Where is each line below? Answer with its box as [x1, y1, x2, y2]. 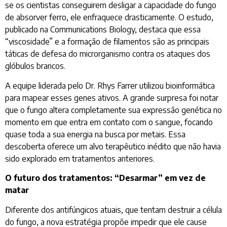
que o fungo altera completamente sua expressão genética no [5, 104, 222, 115]
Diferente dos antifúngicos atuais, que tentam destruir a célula [5, 204, 222, 215]
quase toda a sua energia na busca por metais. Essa [5, 129, 185, 139]
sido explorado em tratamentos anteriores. [5, 153, 155, 164]
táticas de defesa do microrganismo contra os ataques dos [5, 49, 210, 59]
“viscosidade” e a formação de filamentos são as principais [5, 36, 209, 47]
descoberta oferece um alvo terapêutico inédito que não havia [5, 141, 221, 152]
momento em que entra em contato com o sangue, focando [5, 117, 213, 127]
